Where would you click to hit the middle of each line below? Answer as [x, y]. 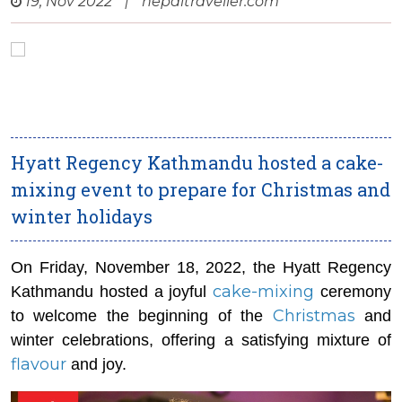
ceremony [353, 292]
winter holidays [82, 216]
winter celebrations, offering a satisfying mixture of [201, 340]
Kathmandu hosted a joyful [112, 292]
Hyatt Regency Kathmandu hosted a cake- [197, 162]
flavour [39, 364]
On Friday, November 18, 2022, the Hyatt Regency [201, 267]
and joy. [99, 364]
